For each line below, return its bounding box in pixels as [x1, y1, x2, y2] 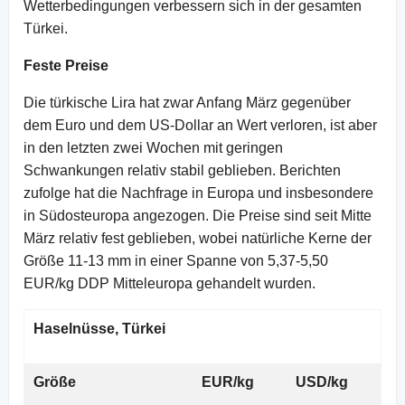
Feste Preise [24, 57, 108, 73]
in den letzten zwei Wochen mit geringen [24, 139, 283, 155]
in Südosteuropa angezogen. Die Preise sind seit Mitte [24, 207, 372, 223]
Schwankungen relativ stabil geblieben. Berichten [24, 162, 341, 178]
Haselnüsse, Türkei [33, 320, 165, 336]
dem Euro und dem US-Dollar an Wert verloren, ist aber [24, 117, 377, 133]
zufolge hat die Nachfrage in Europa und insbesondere [24, 184, 373, 201]
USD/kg [296, 373, 348, 390]
